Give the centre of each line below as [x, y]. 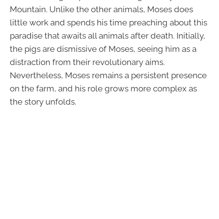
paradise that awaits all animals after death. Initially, [108, 35]
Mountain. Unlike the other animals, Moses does [101, 9]
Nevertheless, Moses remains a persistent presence [108, 75]
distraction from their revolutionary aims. [87, 62]
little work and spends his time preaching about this [109, 22]
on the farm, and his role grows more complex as [103, 88]
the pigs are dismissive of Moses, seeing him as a [103, 49]
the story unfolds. [43, 101]
